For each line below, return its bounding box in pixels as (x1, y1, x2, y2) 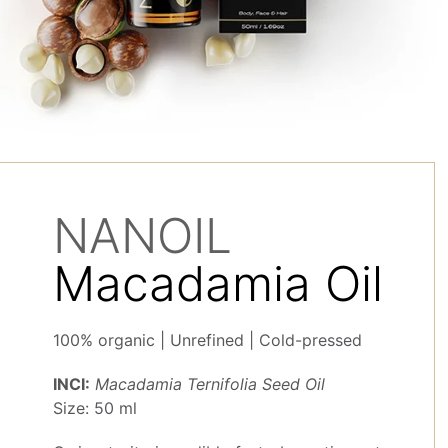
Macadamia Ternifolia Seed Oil (95, 374, 326, 395)
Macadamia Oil (53, 254, 384, 314)
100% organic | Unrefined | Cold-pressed (53, 330, 363, 351)
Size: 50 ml (53, 398, 138, 419)
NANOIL (53, 206, 233, 266)
